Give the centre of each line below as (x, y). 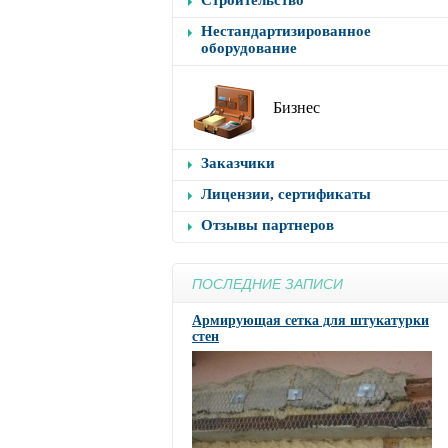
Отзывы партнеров (267, 225)
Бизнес (296, 107)
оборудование (249, 48)
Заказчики (238, 163)
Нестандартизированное (286, 31)
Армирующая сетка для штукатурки (310, 320)
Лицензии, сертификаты (286, 194)
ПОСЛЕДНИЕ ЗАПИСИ (267, 284)
